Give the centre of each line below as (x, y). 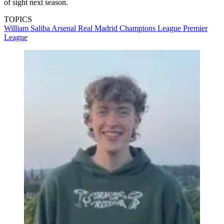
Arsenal (65, 28)
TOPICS (18, 19)
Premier (195, 28)
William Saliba (28, 28)
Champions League (151, 28)
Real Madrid (99, 28)
